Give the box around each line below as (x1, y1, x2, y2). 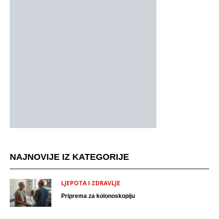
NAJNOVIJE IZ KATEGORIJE (10, 152, 129, 162)
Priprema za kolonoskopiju (61, 193, 135, 199)
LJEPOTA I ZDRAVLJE (61, 179, 120, 187)
